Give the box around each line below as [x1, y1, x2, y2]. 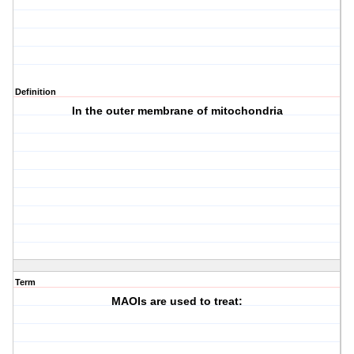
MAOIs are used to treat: [111, 295, 243, 308]
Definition [15, 87, 56, 97]
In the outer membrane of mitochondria [71, 104, 283, 118]
